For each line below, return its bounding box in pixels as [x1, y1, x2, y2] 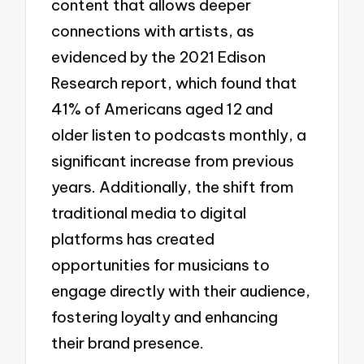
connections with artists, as [51, 20, 255, 41]
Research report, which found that [51, 72, 298, 93]
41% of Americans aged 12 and [51, 98, 274, 119]
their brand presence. [51, 332, 205, 353]
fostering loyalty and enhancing [51, 306, 279, 327]
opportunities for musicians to [51, 254, 271, 275]
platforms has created [51, 228, 215, 249]
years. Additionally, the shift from [51, 176, 295, 197]
